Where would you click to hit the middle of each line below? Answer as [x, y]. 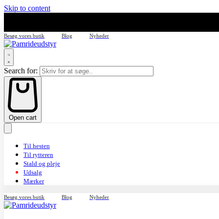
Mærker [34, 181]
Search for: [21, 71]
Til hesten [37, 146]
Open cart [23, 118]
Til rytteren [38, 155]
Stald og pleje [42, 164]
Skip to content [27, 8]
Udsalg [33, 173]
